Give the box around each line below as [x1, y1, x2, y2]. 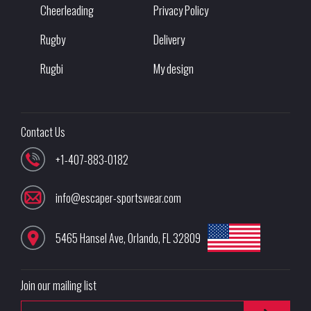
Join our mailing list [21, 277, 96, 294]
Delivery [153, 31, 185, 49]
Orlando [128, 229, 158, 246]
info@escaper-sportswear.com [56, 189, 181, 206]
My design [153, 60, 194, 78]
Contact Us [21, 124, 65, 141]
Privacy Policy [153, 1, 208, 19]
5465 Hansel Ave [56, 229, 124, 246]
